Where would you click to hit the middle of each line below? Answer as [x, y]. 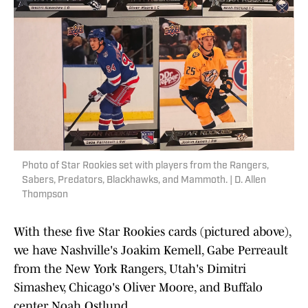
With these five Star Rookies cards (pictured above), [152, 232]
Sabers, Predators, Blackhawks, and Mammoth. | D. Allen [144, 181]
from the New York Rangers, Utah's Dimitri [130, 269]
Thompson [45, 195]
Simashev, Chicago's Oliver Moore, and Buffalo [138, 288]
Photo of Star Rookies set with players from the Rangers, [145, 166]
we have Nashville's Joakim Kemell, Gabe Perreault [151, 251]
